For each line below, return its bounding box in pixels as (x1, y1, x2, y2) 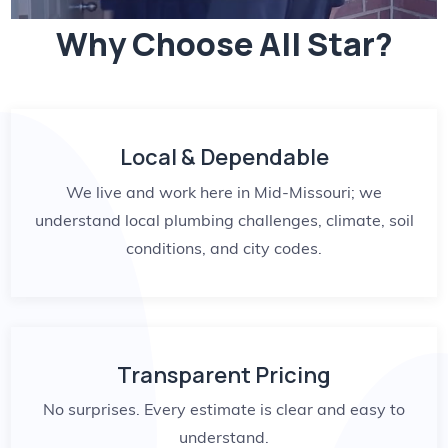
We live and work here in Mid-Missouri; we (66, 181, 382, 202)
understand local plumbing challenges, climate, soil (34, 209, 414, 230)
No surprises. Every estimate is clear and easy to (43, 399, 405, 420)
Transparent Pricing (117, 359, 331, 390)
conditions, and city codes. (126, 237, 322, 258)
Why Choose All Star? (55, 22, 393, 67)
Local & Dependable (119, 142, 329, 173)
